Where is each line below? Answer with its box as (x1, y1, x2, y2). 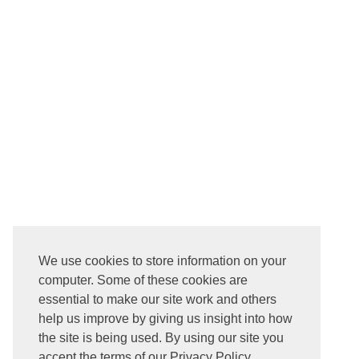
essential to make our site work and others (38, 292, 276, 307)
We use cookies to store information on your (38, 254, 286, 268)
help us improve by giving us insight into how (38, 312, 292, 326)
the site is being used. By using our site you (38, 331, 284, 345)
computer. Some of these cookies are (38, 273, 248, 288)
